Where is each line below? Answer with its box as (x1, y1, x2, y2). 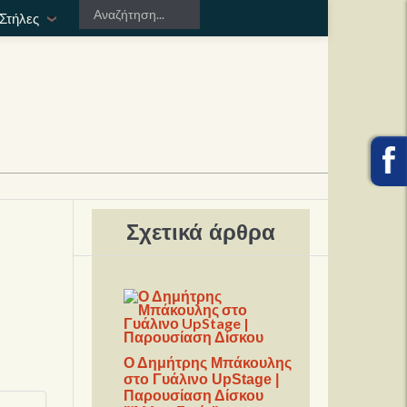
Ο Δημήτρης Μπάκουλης (124, 355, 293, 372)
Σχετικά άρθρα (126, 220, 276, 244)
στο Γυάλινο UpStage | (124, 372, 280, 388)
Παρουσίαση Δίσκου (124, 388, 264, 404)
